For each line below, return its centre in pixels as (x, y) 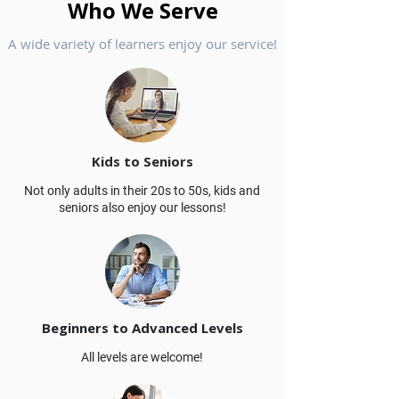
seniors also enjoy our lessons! (142, 208)
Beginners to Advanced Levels (142, 328)
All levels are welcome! (142, 357)
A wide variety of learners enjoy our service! (142, 44)
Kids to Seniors (142, 161)
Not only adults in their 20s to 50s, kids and (142, 191)
